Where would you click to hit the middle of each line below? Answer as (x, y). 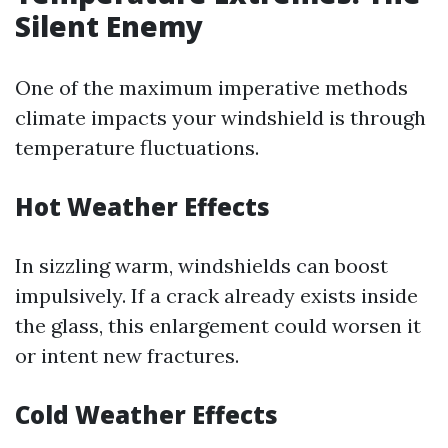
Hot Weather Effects (142, 206)
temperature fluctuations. (137, 147)
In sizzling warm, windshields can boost (201, 265)
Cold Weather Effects (146, 414)
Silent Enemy (109, 26)
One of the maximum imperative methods (211, 87)
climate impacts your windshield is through (220, 117)
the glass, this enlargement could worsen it (218, 325)
